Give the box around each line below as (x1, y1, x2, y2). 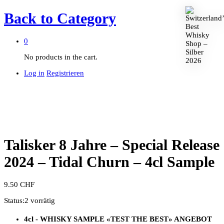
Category (53, 10, 116, 27)
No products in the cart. (24, 53, 97, 61)
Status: (4, 196, 24, 205)
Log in (24, 69, 44, 77)
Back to (4, 10, 53, 27)
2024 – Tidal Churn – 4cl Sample (4, 153, 214, 170)
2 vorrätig (24, 196, 55, 205)
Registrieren (46, 69, 84, 77)
